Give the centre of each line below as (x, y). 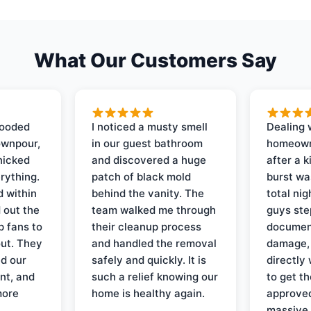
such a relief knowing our (155, 276)
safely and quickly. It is (149, 260)
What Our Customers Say (155, 60)
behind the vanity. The (148, 193)
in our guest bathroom (148, 143)
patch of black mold (142, 176)
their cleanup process (147, 226)
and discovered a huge (149, 160)
